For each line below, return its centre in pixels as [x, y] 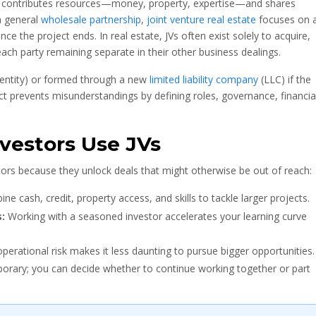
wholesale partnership [91, 19]
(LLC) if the [285, 79]
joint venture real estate [201, 19]
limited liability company [204, 79]
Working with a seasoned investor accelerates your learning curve [156, 216]
